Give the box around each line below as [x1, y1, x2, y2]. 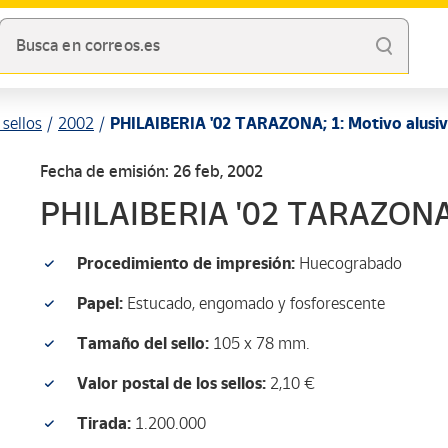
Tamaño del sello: [77, 334, 209, 353]
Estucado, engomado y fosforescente [123, 294, 385, 313]
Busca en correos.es [15, 36, 161, 56]
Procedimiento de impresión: [77, 254, 295, 273]
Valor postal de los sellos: [77, 374, 266, 393]
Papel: [77, 294, 123, 313]
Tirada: [77, 414, 131, 433]
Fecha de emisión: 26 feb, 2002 [40, 162, 263, 181]
